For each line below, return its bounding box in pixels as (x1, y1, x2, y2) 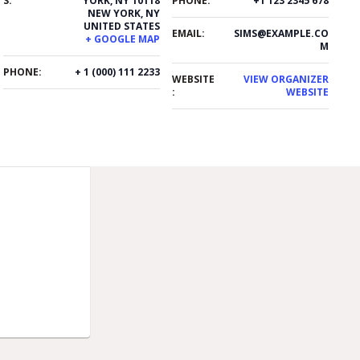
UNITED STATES (84, 18, 161, 33)
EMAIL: (172, 26, 206, 40)
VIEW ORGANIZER (243, 72, 329, 86)
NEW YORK (88, 6, 141, 20)
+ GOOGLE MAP (85, 31, 161, 46)
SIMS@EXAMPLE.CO (234, 26, 329, 40)
